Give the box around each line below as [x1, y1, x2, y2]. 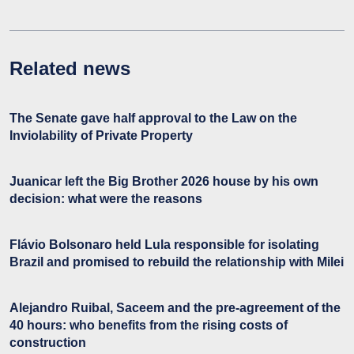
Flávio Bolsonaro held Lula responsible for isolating [9, 238, 319, 252]
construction [9, 336, 86, 350]
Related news [9, 58, 130, 80]
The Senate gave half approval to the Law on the [9, 111, 297, 126]
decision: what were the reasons [9, 192, 202, 206]
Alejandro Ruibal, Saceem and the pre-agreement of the [9, 301, 341, 315]
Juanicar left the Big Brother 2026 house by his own [9, 175, 318, 189]
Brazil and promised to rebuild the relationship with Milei [9, 255, 344, 269]
